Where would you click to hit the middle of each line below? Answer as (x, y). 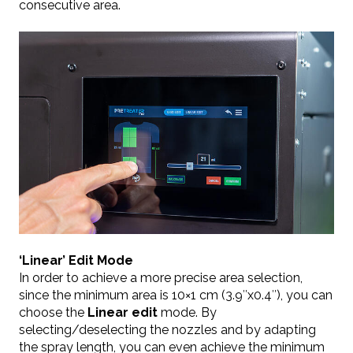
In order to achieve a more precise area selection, (161, 277)
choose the (53, 312)
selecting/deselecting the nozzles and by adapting (167, 329)
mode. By (187, 312)
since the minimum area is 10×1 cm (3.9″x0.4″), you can (176, 295)
